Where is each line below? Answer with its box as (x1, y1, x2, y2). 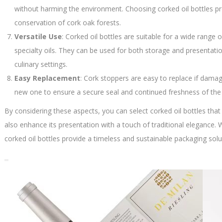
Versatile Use (14, 32, 62, 41)
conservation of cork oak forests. (14, 18, 121, 27)
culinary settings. (14, 59, 67, 69)
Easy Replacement (14, 73, 80, 83)
